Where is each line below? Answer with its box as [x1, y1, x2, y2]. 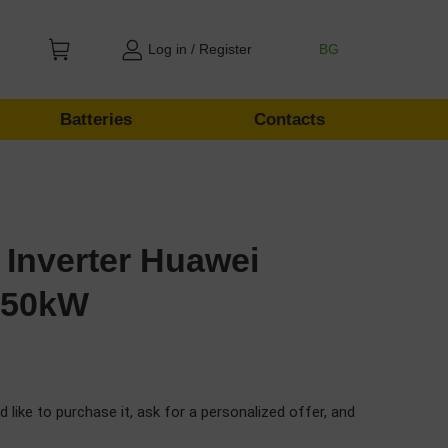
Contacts [254, 110, 326, 129]
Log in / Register [148, 41, 252, 58]
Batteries [60, 110, 133, 129]
